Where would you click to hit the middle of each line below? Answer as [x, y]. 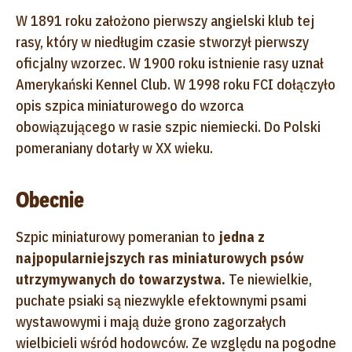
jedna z [242, 236]
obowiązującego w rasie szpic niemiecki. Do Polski [168, 126]
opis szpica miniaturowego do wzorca [130, 105]
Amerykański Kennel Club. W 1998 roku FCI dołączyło [176, 84]
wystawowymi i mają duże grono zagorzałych [151, 321]
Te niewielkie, [269, 279]
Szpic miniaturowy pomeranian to [117, 236]
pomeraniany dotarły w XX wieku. [114, 148]
